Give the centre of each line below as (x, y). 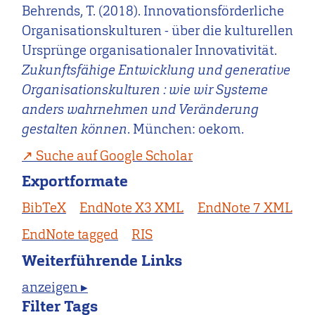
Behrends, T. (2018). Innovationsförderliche (153, 11)
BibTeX (44, 208)
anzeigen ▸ (55, 287)
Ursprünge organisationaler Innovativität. (150, 50)
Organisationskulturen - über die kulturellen (158, 31)
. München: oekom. (186, 129)
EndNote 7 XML (245, 208)
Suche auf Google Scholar (115, 155)
